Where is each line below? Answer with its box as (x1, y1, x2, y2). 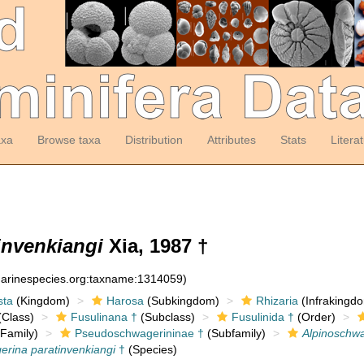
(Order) (293, 310, 336, 323)
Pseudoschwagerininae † (74, 327, 204, 340)
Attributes (206, 133, 256, 146)
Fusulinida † (231, 310, 294, 323)
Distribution (124, 133, 183, 146)
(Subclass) (136, 310, 195, 323)
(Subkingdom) (143, 294, 219, 307)
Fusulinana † (70, 310, 137, 323)
